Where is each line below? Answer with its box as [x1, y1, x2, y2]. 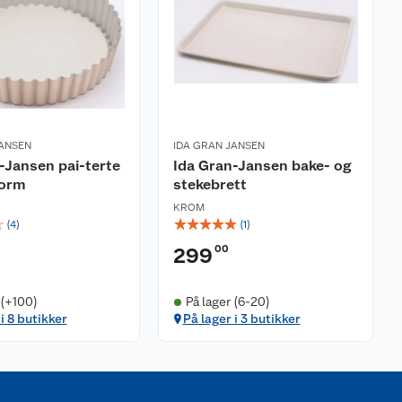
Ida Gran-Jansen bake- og [173, 157, 351, 174]
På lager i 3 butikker [182, 311, 301, 326]
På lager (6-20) [185, 294, 270, 309]
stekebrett [173, 176, 247, 193]
